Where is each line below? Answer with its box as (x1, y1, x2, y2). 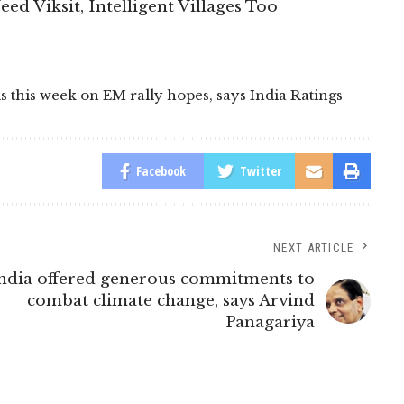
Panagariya (225, 313, 315, 332)
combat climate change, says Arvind (26, 291, 315, 310)
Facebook (135, 162, 186, 179)
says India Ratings (216, 87, 343, 104)
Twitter (239, 162, 281, 179)
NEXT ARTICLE (273, 241, 354, 254)
